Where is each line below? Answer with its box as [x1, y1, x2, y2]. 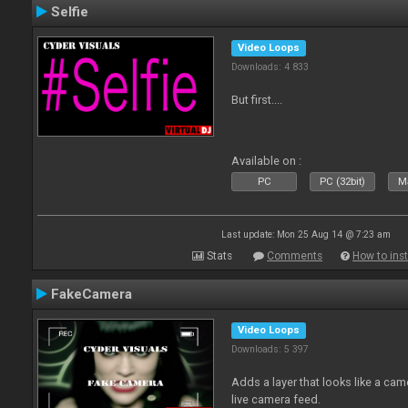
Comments [267, 250, 322, 262]
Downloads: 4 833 [231, 61, 310, 73]
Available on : [231, 154, 302, 168]
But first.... [231, 93, 283, 107]
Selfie [51, 4, 88, 20]
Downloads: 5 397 [231, 343, 310, 355]
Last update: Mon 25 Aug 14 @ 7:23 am [221, 229, 391, 240]
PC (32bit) [320, 176, 366, 188]
